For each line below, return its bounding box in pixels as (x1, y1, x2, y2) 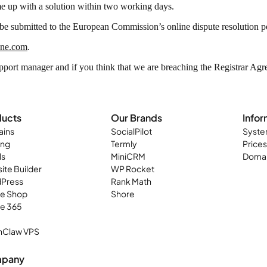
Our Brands (111, 111, 163, 124)
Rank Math (111, 176, 152, 187)
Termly (111, 138, 138, 149)
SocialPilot (111, 126, 153, 136)
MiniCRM (111, 151, 146, 162)
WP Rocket (111, 163, 155, 174)
